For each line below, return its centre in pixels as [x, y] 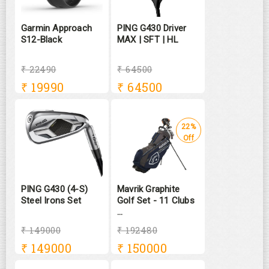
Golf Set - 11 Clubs [156, 200]
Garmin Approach [56, 28]
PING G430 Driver [152, 28]
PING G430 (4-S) [54, 189]
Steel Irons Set [51, 200]
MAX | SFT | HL [148, 39]
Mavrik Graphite [148, 189]
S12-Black [41, 39]
